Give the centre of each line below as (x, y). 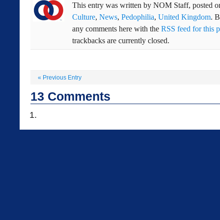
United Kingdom (184, 17)
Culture (84, 17)
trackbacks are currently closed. (121, 41)
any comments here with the (117, 29)
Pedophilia (138, 17)
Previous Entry (61, 78)
